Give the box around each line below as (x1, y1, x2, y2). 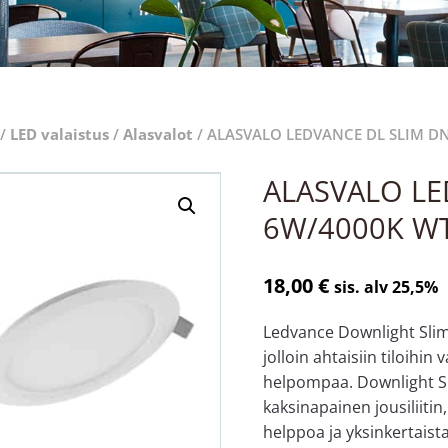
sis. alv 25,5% (334, 275, 439, 298)
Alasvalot (122, 123, 193, 144)
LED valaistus (9, 123, 109, 144)
